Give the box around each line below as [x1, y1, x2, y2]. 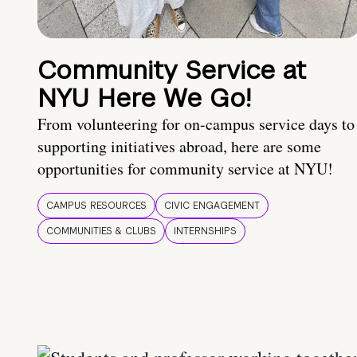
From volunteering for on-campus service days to [37, 113, 355, 135]
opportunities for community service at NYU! [37, 158, 333, 180]
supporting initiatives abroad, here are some [37, 135, 321, 158]
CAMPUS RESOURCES [46, 199, 147, 213]
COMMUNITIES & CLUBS [46, 225, 156, 238]
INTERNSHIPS [174, 225, 237, 238]
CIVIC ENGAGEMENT [164, 199, 260, 213]
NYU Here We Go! [37, 81, 251, 115]
